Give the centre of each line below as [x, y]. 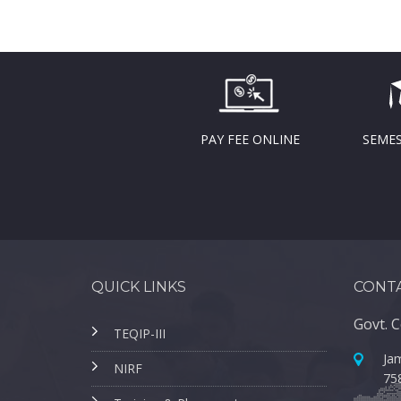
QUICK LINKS [139, 287]
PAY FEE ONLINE [250, 139]
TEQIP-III [140, 333]
